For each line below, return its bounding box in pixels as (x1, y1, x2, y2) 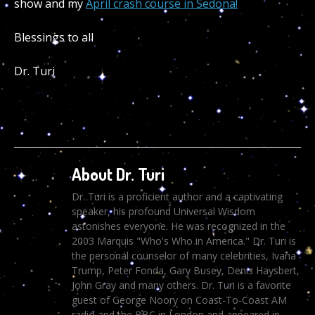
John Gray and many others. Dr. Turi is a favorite (71, 278, 291, 292)
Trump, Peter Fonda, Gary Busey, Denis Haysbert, (71, 263, 300, 277)
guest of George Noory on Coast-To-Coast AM (71, 292, 287, 307)
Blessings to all (14, 29, 94, 45)
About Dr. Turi (71, 162, 165, 185)
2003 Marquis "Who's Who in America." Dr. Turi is (71, 233, 296, 247)
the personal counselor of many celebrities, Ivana (71, 248, 296, 262)
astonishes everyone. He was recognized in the (71, 219, 285, 233)
